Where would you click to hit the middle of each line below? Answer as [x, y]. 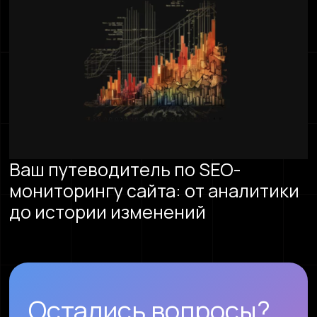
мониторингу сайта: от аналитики [155, 190]
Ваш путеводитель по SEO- [126, 169]
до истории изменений [108, 212]
